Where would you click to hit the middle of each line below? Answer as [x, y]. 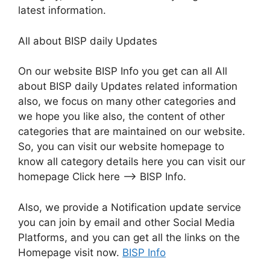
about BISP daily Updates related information [128, 86]
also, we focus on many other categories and [127, 101]
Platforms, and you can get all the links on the [129, 237]
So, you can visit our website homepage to [121, 146]
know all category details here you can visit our [132, 162]
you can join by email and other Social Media [127, 222]
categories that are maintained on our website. [132, 131]
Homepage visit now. [70, 252]
